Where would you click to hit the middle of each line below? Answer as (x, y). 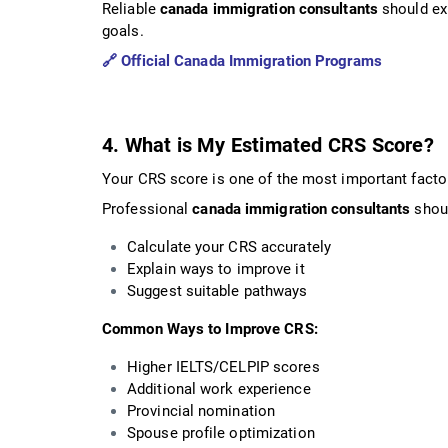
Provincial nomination (201, 410)
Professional (147, 208)
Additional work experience (219, 388)
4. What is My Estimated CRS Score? (268, 144)
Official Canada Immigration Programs (251, 60)
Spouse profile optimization (221, 432)
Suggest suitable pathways (217, 290)
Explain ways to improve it (216, 268)
